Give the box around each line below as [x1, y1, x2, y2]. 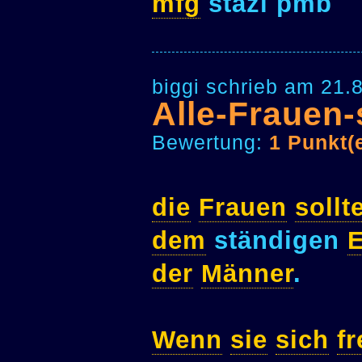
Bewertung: [152, 130, 269, 154]
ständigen [206, 225, 347, 255]
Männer [201, 259, 293, 288]
